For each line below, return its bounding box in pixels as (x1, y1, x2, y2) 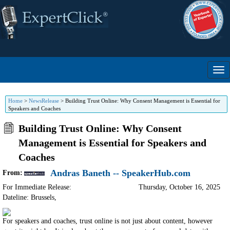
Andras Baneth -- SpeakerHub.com (50, 168, 190, 178)
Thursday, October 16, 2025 (139, 183, 220, 191)
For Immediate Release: (3, 183, 71, 191)
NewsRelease (29, 98, 59, 104)
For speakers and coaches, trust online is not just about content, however (3, 217, 213, 225)
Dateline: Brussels (3, 194, 54, 201)
